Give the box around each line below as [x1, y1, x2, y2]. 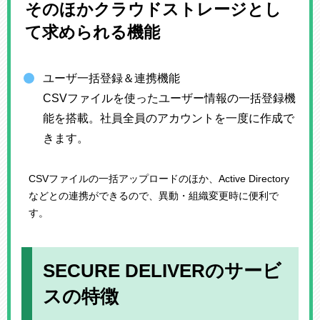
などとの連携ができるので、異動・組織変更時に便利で [29, 189, 279, 201]
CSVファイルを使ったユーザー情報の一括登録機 [43, 91, 296, 104]
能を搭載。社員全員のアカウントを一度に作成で [43, 111, 294, 124]
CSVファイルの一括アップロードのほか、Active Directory [29, 172, 289, 184]
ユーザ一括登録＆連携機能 [43, 71, 180, 84]
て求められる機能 [25, 22, 160, 41]
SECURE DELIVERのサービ [43, 259, 281, 281]
